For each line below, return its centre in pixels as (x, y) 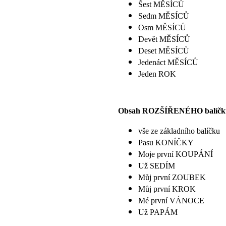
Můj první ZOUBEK (172, 177)
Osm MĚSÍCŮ (162, 27)
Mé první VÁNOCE (171, 200)
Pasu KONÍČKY (166, 142)
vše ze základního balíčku (179, 131)
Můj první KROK (167, 189)
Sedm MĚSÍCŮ (164, 16)
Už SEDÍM (157, 165)
